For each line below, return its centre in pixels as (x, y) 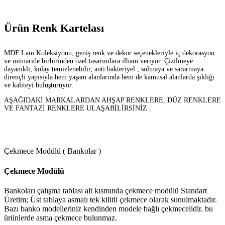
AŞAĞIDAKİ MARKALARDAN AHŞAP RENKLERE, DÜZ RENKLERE (113, 100)
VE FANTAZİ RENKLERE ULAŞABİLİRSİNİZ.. (78, 108)
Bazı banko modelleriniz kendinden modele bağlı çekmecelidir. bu (108, 208)
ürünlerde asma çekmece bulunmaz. (61, 217)
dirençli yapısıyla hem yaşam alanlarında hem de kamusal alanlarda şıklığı (109, 77)
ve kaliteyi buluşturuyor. (39, 85)
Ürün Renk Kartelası (54, 28)
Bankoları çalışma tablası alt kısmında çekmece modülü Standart (105, 190)
